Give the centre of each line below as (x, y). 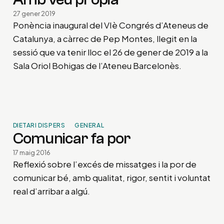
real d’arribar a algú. (51, 191)
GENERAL (89, 125)
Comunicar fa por (72, 139)
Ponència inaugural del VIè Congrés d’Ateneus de (110, 25)
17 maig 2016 (31, 153)
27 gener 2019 (34, 13)
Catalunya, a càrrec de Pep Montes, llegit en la (105, 38)
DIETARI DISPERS (39, 125)
